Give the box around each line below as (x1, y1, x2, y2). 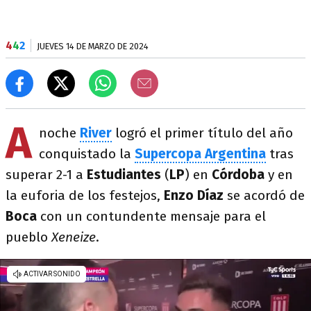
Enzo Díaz (164, 187, 227, 203)
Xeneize (51, 229, 96, 245)
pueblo (6, 229, 51, 245)
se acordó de (227, 187, 305, 203)
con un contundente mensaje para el (40, 208, 266, 224)
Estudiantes (87, 167, 165, 183)
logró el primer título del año (115, 125, 293, 141)
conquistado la (39, 146, 135, 162)
